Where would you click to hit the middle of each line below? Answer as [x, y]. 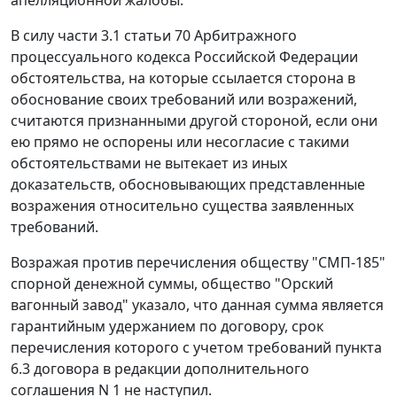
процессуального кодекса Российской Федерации [184, 57]
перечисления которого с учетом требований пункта [196, 348]
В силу [34, 36]
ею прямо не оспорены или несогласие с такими [180, 142]
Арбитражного [244, 36]
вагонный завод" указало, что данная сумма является [197, 305]
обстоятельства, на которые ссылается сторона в [183, 78]
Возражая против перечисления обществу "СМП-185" [198, 263]
